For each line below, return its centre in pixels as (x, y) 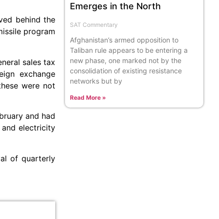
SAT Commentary (94, 24)
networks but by (96, 81)
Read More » (88, 97)
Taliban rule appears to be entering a (129, 50)
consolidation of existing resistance (126, 70)
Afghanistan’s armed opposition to (124, 40)
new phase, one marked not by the (126, 60)
